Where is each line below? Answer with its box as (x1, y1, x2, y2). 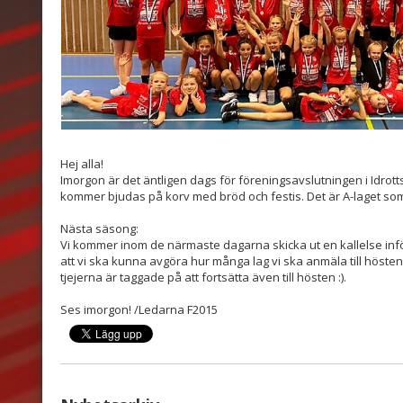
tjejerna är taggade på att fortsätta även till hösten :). (60, 268, 346, 285)
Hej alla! (60, 155, 103, 172)
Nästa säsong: (60, 219, 141, 237)
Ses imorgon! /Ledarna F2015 (60, 300, 218, 318)
